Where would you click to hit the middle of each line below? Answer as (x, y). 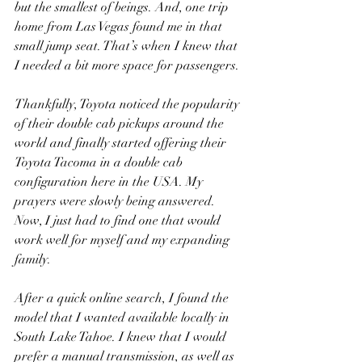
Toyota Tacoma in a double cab (100, 162)
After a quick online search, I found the (123, 298)
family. (33, 259)
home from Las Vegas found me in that (120, 27)
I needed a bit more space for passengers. (127, 65)
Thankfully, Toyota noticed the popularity (128, 104)
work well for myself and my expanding (124, 240)
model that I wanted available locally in (124, 318)
